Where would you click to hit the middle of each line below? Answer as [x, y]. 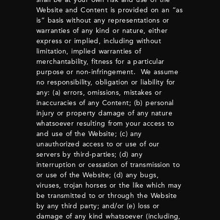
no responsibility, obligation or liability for [106, 82]
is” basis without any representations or [103, 20]
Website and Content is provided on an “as [110, 10]
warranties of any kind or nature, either [102, 31]
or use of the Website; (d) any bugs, [97, 175]
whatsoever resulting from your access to [105, 124]
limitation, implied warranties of [89, 51]
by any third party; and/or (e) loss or [98, 206]
